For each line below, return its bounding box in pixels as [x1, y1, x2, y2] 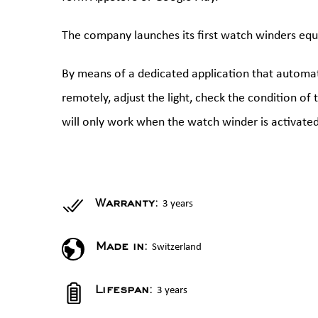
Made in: [95, 244, 152, 252]
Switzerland [152, 242, 202, 253]
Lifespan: [95, 287, 157, 295]
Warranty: [95, 201, 163, 209]
